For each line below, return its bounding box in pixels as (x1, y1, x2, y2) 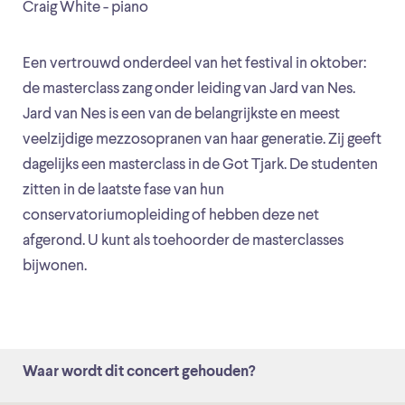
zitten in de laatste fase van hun (23, 183, 224, 199)
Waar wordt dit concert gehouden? (23, 364, 255, 381)
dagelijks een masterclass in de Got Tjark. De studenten (23, 157, 378, 174)
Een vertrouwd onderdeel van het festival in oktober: (23, 56, 366, 72)
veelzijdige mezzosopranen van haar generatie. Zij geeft (23, 132, 381, 148)
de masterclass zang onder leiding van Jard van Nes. (23, 81, 355, 98)
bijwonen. (23, 259, 87, 275)
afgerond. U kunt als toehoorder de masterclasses (23, 233, 344, 250)
